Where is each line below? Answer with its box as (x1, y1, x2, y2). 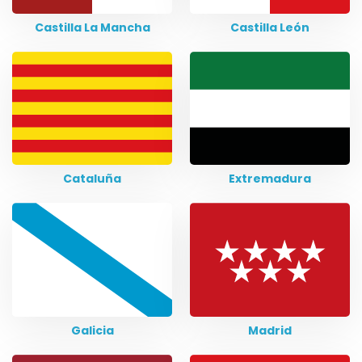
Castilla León (230, 19, 309, 36)
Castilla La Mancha (34, 19, 150, 36)
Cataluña (63, 170, 121, 187)
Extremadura (229, 170, 311, 187)
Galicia (70, 322, 114, 339)
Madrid (248, 322, 292, 339)
